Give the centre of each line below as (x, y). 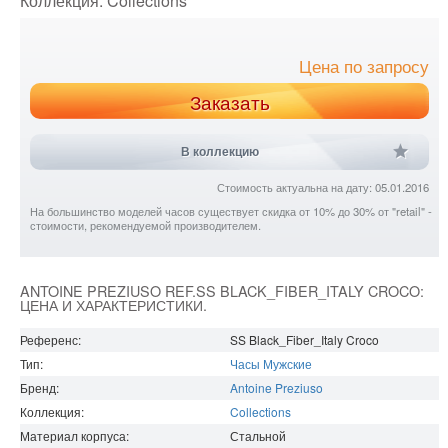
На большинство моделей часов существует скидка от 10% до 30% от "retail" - (231, 211)
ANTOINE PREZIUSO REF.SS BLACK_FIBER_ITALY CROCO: (222, 291)
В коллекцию (219, 152)
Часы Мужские (271, 364)
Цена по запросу (364, 67)
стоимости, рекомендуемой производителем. (145, 225)
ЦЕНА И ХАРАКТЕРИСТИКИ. (113, 305)
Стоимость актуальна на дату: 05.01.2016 (323, 187)
